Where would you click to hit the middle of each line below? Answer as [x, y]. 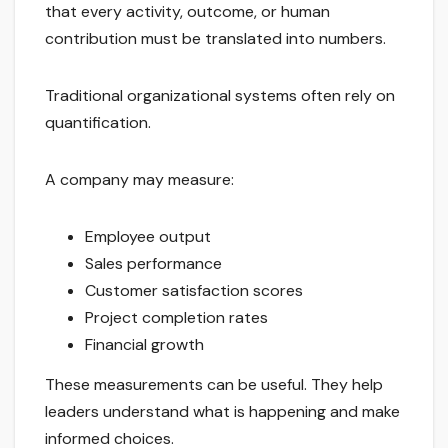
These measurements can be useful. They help [214, 385]
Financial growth [144, 345]
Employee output [148, 237]
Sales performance [153, 264]
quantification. [98, 123]
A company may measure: [139, 180]
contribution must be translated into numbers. [215, 39]
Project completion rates [176, 318]
